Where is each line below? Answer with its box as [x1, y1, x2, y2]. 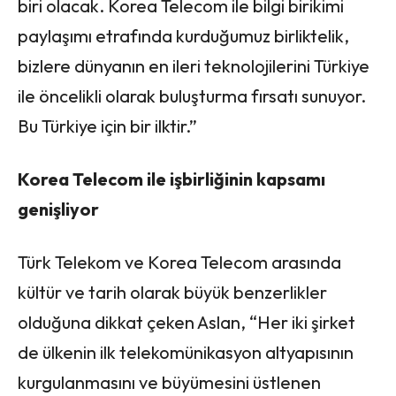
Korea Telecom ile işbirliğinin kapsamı [18, 167, 325, 190]
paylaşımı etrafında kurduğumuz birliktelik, [18, 24, 349, 47]
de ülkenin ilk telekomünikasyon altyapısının [18, 340, 354, 363]
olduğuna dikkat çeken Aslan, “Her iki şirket [18, 310, 355, 333]
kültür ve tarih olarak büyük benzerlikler [18, 280, 327, 303]
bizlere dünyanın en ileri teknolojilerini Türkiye [18, 54, 369, 77]
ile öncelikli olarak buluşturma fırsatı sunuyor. [18, 84, 366, 107]
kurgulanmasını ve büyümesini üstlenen [18, 370, 321, 393]
